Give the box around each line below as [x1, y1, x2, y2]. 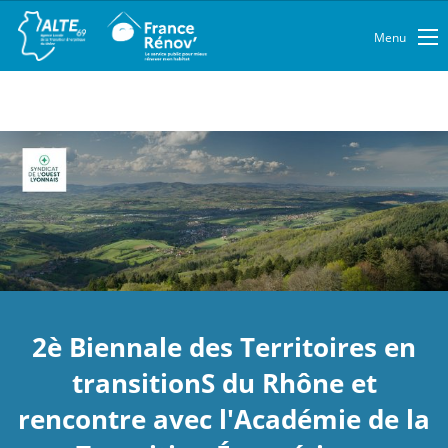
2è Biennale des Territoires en [32, 328, 416, 365]
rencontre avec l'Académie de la [18, 400, 430, 437]
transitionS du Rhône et [71, 364, 377, 401]
